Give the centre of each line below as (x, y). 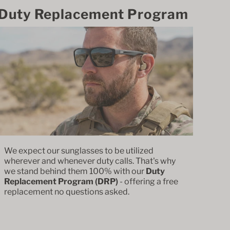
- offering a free (149, 181)
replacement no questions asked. (68, 191)
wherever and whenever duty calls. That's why (90, 161)
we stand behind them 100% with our (75, 171)
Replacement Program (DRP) (62, 181)
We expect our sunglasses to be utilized (79, 150)
